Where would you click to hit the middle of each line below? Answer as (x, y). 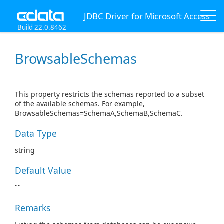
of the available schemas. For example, (80, 104)
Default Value (43, 171)
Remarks (33, 208)
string (25, 150)
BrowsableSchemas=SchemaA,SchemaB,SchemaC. (99, 113)
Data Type (36, 134)
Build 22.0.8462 (42, 27)
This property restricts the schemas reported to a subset (110, 94)
